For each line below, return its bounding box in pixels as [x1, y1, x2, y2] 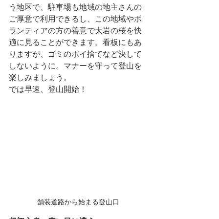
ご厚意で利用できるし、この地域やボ [9, 15, 142, 23]
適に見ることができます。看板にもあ [9, 38, 142, 47]
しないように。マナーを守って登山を [9, 62, 142, 70]
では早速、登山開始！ [9, 85, 87, 94]
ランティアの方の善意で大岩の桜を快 [9, 26, 142, 35]
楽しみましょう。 [9, 73, 71, 82]
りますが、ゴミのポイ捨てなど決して [9, 50, 142, 59]
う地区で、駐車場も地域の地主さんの [9, 3, 142, 12]
